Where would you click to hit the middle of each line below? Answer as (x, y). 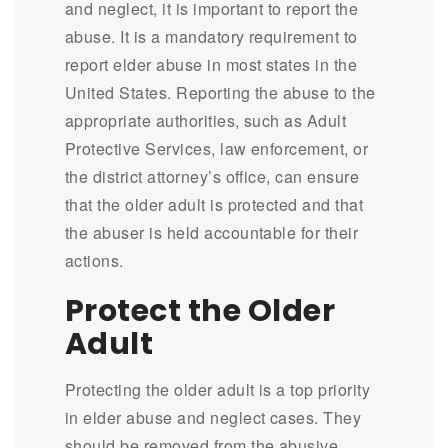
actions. (94, 260)
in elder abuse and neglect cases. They (213, 417)
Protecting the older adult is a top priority (218, 389)
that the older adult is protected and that (214, 204)
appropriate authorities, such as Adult (206, 120)
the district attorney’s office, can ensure (212, 176)
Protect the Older (200, 310)
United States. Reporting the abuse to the (220, 92)
